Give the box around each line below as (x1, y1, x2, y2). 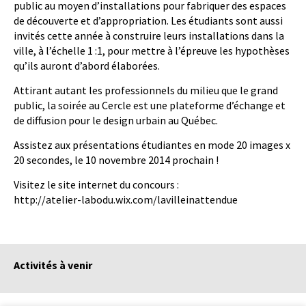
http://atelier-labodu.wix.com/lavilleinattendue (14, 192, 238, 206)
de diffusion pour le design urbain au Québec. (14, 113, 218, 127)
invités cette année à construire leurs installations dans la (14, 28, 284, 42)
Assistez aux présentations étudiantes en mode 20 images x (14, 137, 290, 152)
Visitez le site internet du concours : (14, 177, 179, 191)
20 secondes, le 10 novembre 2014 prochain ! (14, 152, 219, 167)
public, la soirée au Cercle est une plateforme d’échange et (14, 98, 286, 112)
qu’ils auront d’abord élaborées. (14, 58, 160, 72)
